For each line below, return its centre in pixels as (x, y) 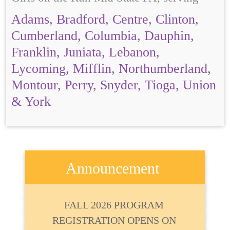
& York (31, 101)
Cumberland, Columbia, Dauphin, (103, 36)
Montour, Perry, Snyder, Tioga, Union (114, 85)
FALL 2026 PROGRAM (114, 205)
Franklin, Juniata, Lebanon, (85, 52)
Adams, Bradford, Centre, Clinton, (105, 19)
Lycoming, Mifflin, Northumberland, (111, 69)
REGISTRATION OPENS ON (114, 221)
